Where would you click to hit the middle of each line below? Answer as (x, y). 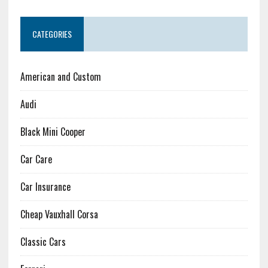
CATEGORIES (52, 34)
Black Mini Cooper (53, 132)
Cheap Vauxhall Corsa (59, 214)
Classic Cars (43, 242)
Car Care (36, 159)
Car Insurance (45, 187)
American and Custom (60, 77)
